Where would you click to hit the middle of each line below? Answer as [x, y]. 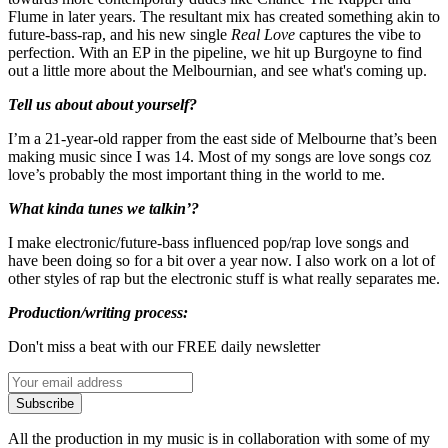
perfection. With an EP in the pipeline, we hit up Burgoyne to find [215, 52]
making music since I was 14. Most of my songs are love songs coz [219, 156]
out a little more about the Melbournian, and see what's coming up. [217, 70]
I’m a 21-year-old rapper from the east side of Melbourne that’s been [222, 138]
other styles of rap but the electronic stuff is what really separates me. [224, 278]
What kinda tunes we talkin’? [103, 208]
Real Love [263, 34]
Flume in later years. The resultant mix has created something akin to [224, 16]
